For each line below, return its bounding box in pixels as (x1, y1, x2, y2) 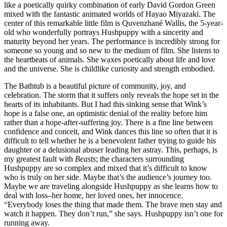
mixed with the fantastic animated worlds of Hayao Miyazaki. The (4, 9, 215, 18)
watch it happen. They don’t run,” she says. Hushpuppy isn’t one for (4, 209, 223, 218)
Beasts (75, 154, 96, 163)
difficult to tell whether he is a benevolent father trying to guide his (4, 136, 216, 145)
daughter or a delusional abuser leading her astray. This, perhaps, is (4, 145, 217, 154)
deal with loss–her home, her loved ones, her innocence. (4, 191, 183, 200)
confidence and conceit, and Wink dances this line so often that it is (4, 127, 217, 136)
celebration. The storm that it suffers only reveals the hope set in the (4, 90, 219, 99)
